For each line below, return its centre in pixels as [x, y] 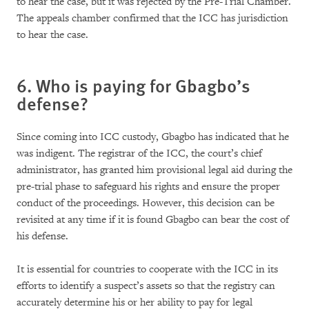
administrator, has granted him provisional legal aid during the [154, 170]
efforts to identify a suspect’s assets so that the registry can [146, 286]
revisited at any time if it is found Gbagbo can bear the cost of [153, 220]
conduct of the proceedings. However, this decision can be [146, 203]
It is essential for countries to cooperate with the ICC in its [147, 269]
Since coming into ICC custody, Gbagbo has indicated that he [153, 137]
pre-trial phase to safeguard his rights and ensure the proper [148, 187]
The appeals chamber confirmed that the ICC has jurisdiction [152, 18]
